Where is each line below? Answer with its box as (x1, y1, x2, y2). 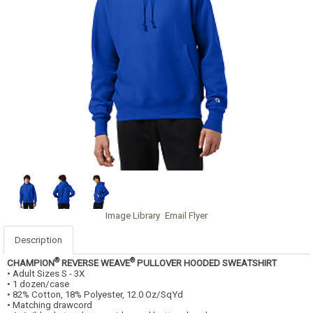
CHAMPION (7, 257, 54, 268)
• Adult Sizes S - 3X (7, 268, 85, 279)
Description (15, 234, 62, 245)
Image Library (105, 210, 160, 221)
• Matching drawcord (7, 299, 92, 310)
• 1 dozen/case (7, 278, 69, 289)
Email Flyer (165, 210, 208, 221)
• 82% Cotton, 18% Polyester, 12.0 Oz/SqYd (7, 289, 183, 300)
